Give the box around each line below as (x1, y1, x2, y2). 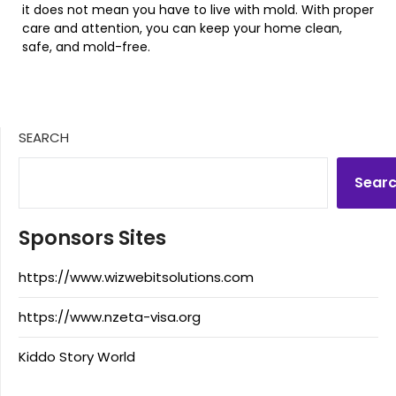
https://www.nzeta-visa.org (19, 308, 201, 327)
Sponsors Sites (19, 224, 166, 253)
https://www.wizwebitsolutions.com (19, 268, 254, 287)
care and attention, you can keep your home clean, (22, 19, 342, 38)
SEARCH (19, 128, 69, 148)
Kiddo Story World (19, 347, 135, 367)
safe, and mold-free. (22, 38, 150, 57)
